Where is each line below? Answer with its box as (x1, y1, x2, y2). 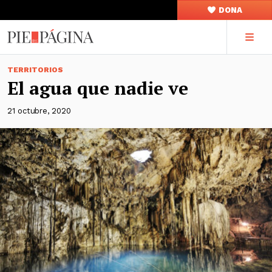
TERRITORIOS (7, 66, 63, 74)
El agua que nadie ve (7, 76, 188, 100)
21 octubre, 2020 (7, 106, 71, 115)
